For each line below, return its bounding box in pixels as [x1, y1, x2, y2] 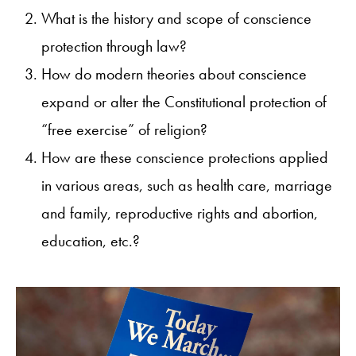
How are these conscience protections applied [41, 146, 328, 168]
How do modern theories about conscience [41, 63, 307, 84]
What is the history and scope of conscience [41, 7, 311, 29]
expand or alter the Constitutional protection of [41, 91, 327, 112]
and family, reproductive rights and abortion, [41, 202, 318, 223]
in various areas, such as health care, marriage [41, 174, 332, 195]
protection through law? [41, 35, 187, 56]
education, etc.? [41, 230, 140, 251]
